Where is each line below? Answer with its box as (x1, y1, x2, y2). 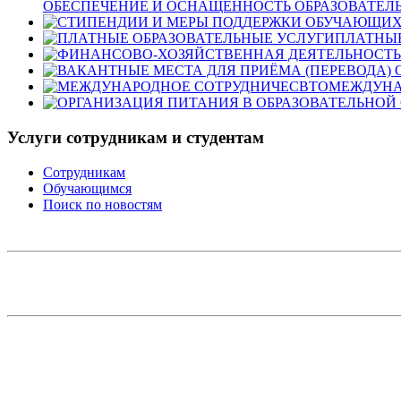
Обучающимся (43, 180, 132, 196)
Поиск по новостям (43, 196, 162, 212)
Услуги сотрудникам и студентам (7, 128, 264, 148)
